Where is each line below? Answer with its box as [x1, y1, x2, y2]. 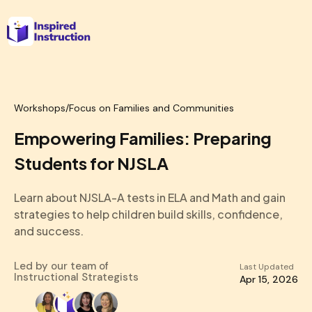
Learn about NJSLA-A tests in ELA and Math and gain [14, 190, 286, 205]
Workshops [14, 102, 65, 114]
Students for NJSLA [14, 153, 169, 173]
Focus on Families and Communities [69, 102, 234, 114]
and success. [14, 224, 84, 238]
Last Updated [240, 261, 294, 272]
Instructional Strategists [14, 270, 139, 284]
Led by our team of [14, 259, 109, 273]
